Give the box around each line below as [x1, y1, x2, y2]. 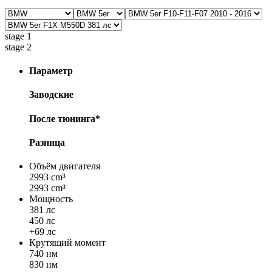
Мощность [29, 194, 73, 205]
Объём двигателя [29, 161, 100, 172]
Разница [29, 137, 65, 148]
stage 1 [5, 30, 32, 41]
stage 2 [5, 41, 32, 52]
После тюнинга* [29, 113, 100, 124]
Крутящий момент [29, 237, 106, 248]
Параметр [29, 66, 73, 76]
